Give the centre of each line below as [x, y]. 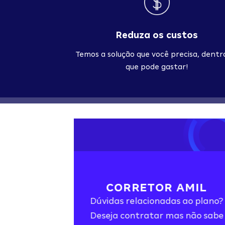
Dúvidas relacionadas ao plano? [157, 201]
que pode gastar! [157, 67]
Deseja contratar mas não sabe [157, 215]
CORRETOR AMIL [157, 187]
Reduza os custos [157, 35]
